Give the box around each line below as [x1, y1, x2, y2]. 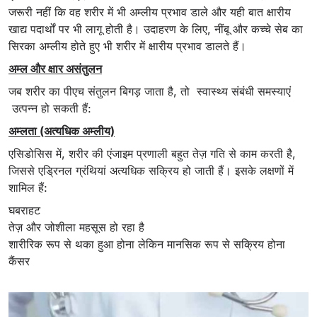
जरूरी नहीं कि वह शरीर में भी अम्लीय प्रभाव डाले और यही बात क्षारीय [8, 5, 291, 20]
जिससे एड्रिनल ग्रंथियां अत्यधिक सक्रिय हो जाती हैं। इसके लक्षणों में [8, 163, 294, 178]
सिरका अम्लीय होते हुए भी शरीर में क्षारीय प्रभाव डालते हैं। [8, 39, 246, 54]
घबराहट [8, 203, 40, 218]
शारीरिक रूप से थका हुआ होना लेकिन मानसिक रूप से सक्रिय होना [8, 237, 285, 252]
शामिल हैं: [8, 180, 47, 195]
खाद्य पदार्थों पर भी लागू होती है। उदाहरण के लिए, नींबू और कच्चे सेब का [8, 22, 303, 37]
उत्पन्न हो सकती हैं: [8, 101, 91, 116]
